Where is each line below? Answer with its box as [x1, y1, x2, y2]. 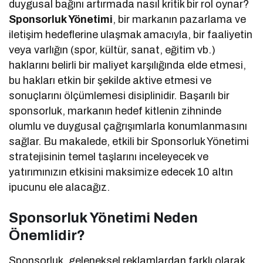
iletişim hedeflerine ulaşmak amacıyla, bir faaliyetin [9, 29, 253, 41]
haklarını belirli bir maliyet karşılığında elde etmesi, [9, 59, 247, 72]
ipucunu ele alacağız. [9, 181, 110, 194]
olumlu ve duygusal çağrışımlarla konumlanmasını [9, 120, 248, 133]
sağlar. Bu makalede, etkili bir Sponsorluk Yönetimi [9, 136, 249, 148]
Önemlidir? [9, 228, 85, 244]
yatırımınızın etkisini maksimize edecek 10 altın [9, 166, 234, 178]
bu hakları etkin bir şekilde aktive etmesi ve [9, 75, 212, 87]
